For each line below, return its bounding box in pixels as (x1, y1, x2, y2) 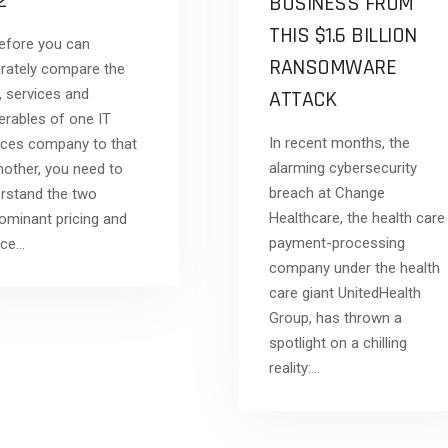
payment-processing (269, 234, 405, 252)
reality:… (269, 359, 320, 377)
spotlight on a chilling (269, 334, 407, 352)
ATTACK (269, 86, 336, 114)
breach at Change (269, 184, 385, 202)
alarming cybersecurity (269, 159, 417, 177)
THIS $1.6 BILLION (269, 22, 417, 50)
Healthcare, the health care (269, 209, 445, 227)
